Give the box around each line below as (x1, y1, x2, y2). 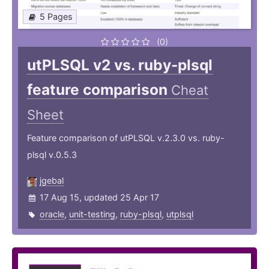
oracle (40, 209, 64, 220)
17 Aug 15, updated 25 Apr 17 (40, 192, 159, 203)
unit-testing (69, 209, 115, 220)
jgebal (40, 175, 64, 186)
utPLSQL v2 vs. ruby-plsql (27, 56, 213, 74)
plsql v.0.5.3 (27, 150, 77, 160)
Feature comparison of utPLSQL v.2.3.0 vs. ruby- (27, 133, 225, 144)
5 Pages (40, 11, 73, 22)
